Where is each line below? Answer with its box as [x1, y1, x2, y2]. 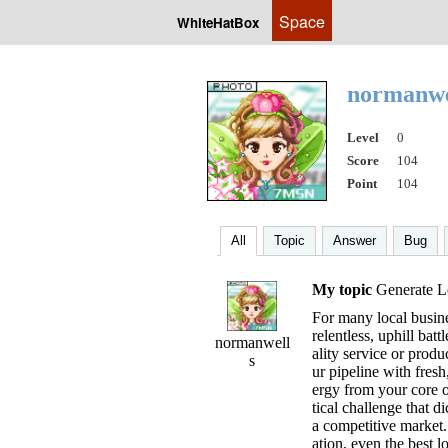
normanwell [214, 334, 290, 351]
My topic [312, 281, 372, 298]
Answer [333, 233, 376, 248]
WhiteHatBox [177, 13, 259, 32]
